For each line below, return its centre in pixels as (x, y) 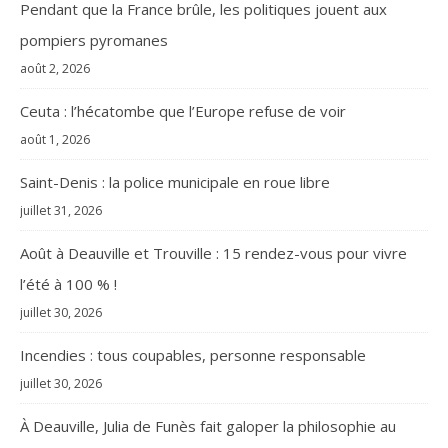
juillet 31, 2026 (61, 210)
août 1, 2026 (55, 139)
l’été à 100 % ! (68, 284)
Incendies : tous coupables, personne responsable (193, 355)
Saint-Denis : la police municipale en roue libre (175, 182)
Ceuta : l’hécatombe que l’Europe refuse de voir (183, 111)
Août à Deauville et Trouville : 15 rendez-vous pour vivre (213, 253)
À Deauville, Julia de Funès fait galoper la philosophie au (208, 426)
